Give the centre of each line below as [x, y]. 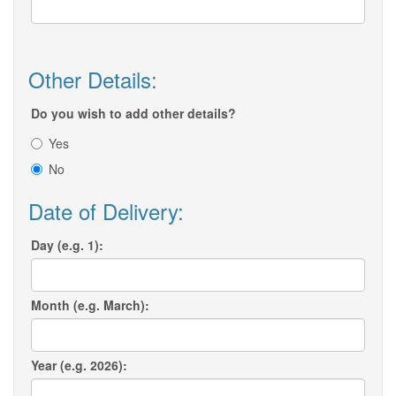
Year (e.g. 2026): [79, 366]
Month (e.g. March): [90, 305]
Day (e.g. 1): [67, 245]
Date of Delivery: [106, 211]
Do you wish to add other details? [133, 114]
